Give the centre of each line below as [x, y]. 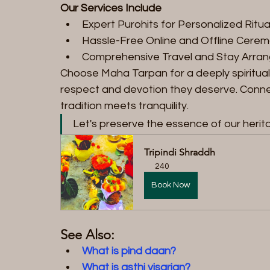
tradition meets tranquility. [124, 105]
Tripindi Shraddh [180, 152]
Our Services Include [111, 8]
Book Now [171, 185]
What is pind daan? [129, 251]
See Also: [87, 234]
